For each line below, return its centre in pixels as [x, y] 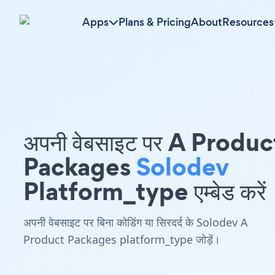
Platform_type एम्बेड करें [145, 191]
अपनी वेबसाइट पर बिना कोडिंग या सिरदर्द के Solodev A [136, 222]
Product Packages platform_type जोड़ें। [122, 239]
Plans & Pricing [155, 22]
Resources [248, 22]
